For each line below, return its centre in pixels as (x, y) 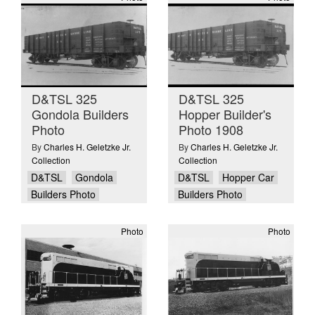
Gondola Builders (80, 114)
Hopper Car (248, 178)
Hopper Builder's (225, 114)
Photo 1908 (211, 129)
